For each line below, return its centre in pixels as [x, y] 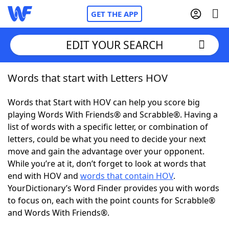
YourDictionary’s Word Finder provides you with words [113, 188]
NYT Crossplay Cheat [68, 133]
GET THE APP [114, 14]
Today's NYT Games [67, 189]
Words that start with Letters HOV [88, 78]
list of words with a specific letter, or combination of [108, 127]
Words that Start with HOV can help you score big [104, 102]
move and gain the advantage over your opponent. [106, 151]
